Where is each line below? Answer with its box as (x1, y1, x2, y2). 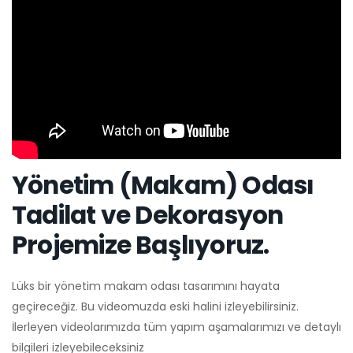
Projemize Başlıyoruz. (12, 228, 269, 263)
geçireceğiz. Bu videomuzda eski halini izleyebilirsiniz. (12, 299, 299, 315)
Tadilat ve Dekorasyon (12, 198, 284, 233)
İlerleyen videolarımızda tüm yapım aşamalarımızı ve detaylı (12, 319, 341, 336)
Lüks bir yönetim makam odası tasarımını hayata (12, 278, 280, 295)
